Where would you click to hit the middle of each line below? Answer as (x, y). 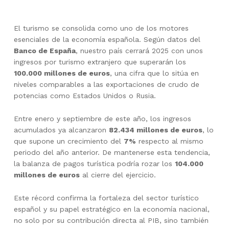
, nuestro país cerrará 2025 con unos (139, 51)
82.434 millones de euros (155, 130)
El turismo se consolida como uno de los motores (101, 28)
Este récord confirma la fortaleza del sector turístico (106, 198)
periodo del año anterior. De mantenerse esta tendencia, (112, 152)
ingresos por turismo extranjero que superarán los (100, 62)
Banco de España (44, 51)
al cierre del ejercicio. (118, 175)
